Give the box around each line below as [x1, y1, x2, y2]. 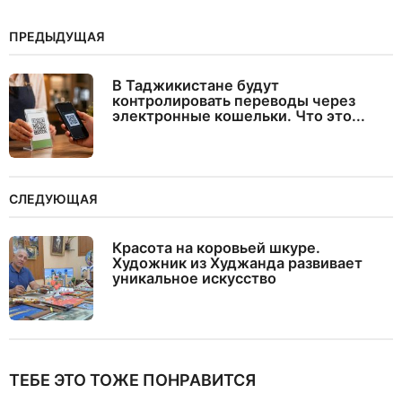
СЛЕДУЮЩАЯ [9, 191, 98, 207]
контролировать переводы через [112, 92, 355, 110]
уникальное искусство [112, 269, 276, 288]
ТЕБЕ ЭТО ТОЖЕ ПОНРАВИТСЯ [9, 371, 256, 390]
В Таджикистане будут [112, 76, 279, 95]
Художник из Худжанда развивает [112, 254, 363, 273]
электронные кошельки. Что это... [112, 107, 365, 126]
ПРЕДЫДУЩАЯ [9, 29, 105, 45]
